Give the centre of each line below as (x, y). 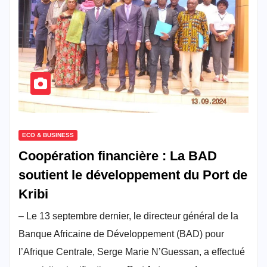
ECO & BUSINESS (48, 135)
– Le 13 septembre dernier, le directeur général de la (128, 216)
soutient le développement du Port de (133, 175)
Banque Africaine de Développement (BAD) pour (121, 234)
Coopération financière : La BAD (118, 156)
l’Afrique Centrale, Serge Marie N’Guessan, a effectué (132, 252)
